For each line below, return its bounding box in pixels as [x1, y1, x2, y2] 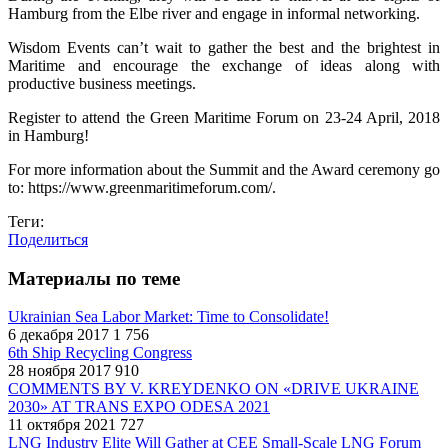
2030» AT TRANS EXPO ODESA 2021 [8, 398, 270, 416]
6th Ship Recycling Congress [8, 344, 192, 362]
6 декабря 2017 [8, 326, 109, 344]
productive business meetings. [8, 74, 196, 92]
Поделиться [8, 230, 88, 248]
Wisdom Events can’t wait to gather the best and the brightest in [8, 38, 440, 56]
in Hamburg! [8, 126, 89, 144]
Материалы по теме [8, 267, 180, 289]
